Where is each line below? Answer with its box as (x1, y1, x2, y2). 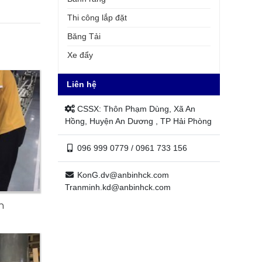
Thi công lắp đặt (67, 13, 127, 22)
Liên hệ (66, 80, 96, 89)
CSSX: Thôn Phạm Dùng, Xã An (75, 104, 195, 113)
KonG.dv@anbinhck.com (75, 170, 169, 180)
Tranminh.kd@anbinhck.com (64, 182, 171, 192)
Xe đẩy (67, 50, 93, 60)
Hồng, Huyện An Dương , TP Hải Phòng (64, 116, 212, 126)
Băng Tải (67, 32, 101, 41)
